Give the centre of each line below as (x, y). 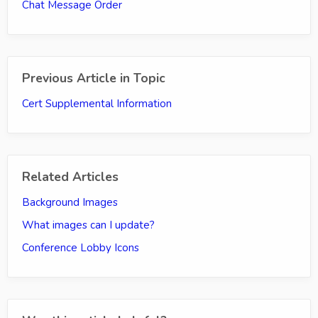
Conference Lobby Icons (81, 247)
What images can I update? (88, 225)
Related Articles (70, 176)
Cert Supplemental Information (97, 103)
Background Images (70, 202)
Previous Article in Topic (94, 78)
